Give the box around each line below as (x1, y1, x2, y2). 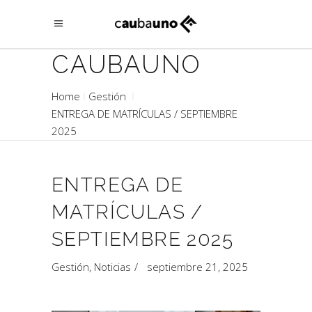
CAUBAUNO (52, 50, 201, 79)
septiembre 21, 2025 (147, 260, 248, 274)
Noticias (94, 260, 131, 274)
